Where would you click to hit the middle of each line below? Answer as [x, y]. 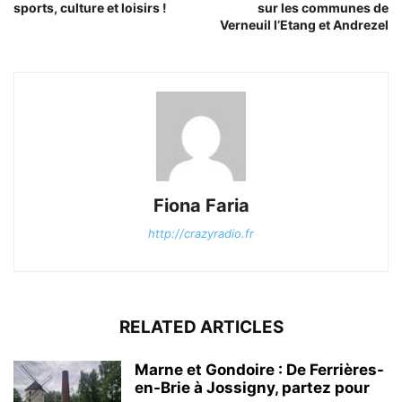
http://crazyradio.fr [201, 233]
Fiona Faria [201, 205]
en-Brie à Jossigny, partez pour [252, 387]
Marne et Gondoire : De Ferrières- [259, 369]
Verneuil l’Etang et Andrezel [304, 24]
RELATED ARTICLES [201, 327]
